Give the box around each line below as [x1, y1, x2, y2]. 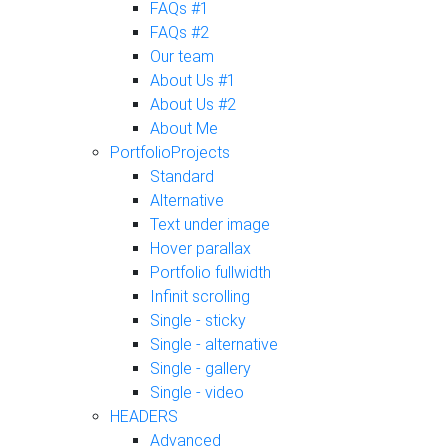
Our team [150, 47, 214, 67]
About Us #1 [150, 71, 236, 91]
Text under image [150, 215, 270, 235]
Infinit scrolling [150, 287, 250, 307]
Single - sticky [150, 311, 246, 331]
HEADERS [110, 407, 178, 427]
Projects [171, 143, 230, 163]
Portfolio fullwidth [150, 263, 271, 283]
